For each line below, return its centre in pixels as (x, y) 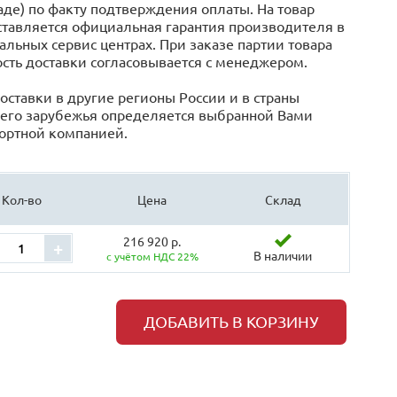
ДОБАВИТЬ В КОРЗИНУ (231, 321)
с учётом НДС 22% (152, 256)
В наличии (283, 255)
